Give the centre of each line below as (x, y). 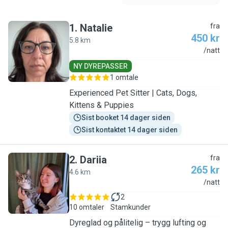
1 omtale (124, 77)
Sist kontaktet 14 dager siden (130, 130)
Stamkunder (131, 207)
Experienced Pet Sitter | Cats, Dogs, (133, 93)
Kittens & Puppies (102, 105)
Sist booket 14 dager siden (126, 118)
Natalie (96, 28)
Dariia (93, 160)
